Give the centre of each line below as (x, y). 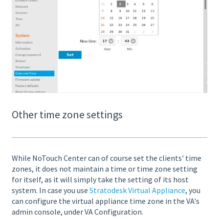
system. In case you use (51, 190)
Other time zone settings (67, 114)
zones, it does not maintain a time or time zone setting (105, 168)
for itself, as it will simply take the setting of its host (100, 179)
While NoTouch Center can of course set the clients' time (107, 158)
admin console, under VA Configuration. (77, 211)
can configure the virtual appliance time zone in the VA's (106, 201)
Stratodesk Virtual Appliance (137, 190)
